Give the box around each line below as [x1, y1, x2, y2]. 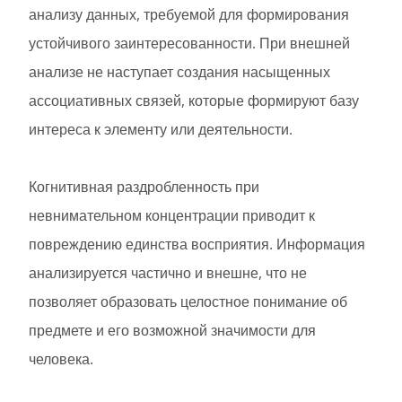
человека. [29, 349, 93, 370]
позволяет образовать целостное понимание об [29, 292, 347, 312]
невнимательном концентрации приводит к [29, 205, 315, 226]
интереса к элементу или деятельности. [29, 119, 293, 140]
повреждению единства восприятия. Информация [29, 234, 365, 255]
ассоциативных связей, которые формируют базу [29, 91, 359, 111]
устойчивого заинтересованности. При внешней [29, 33, 350, 54]
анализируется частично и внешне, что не [29, 263, 307, 284]
